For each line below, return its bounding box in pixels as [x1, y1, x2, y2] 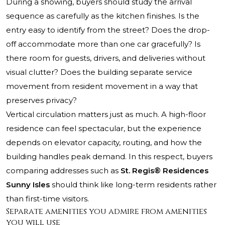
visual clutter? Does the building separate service [6, 67, 192, 77]
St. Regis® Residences [121, 166, 208, 176]
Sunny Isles [6, 180, 50, 190]
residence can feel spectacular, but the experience [6, 124, 201, 134]
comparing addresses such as [6, 166, 121, 176]
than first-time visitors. [6, 194, 89, 204]
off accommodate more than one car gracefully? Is [6, 39, 200, 49]
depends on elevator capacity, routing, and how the [6, 138, 202, 148]
